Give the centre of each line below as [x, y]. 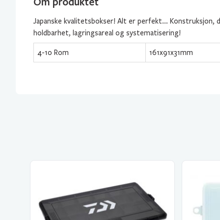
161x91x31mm [171, 53]
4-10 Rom [53, 53]
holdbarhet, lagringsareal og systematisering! [107, 33]
